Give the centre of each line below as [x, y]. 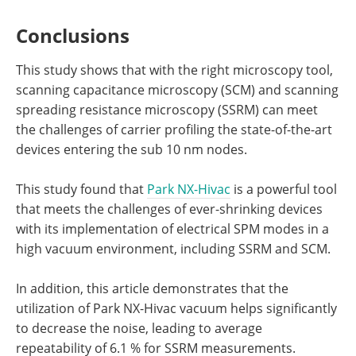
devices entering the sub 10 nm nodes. [132, 149]
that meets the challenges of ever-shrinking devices [169, 209]
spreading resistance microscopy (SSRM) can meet [167, 109]
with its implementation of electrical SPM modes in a [172, 228]
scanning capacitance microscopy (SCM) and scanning [177, 89]
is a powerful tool [284, 189]
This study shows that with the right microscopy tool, [174, 70]
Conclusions [73, 35]
